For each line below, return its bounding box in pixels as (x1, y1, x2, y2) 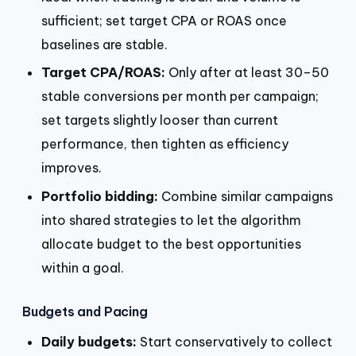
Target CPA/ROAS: (41, 64, 165, 81)
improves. (41, 160, 102, 176)
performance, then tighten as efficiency (41, 136, 288, 153)
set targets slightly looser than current (41, 112, 278, 129)
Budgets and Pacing (22, 303, 148, 319)
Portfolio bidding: (41, 188, 158, 204)
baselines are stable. (41, 36, 168, 52)
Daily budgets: (41, 333, 137, 350)
